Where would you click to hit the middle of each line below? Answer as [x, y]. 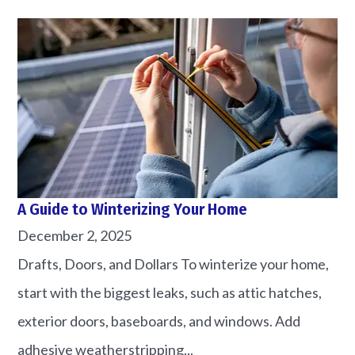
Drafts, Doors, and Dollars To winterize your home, [174, 264]
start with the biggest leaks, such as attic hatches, [170, 293]
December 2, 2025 [75, 236]
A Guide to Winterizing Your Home [133, 210]
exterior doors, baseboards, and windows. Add [159, 321]
